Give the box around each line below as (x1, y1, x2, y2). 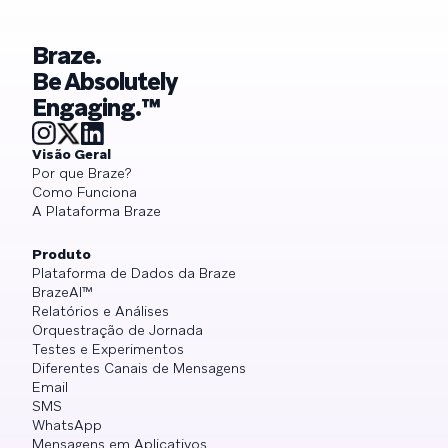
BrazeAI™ (32, 283, 93, 302)
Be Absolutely (32, 66, 179, 98)
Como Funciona (32, 183, 137, 202)
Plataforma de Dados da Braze (32, 264, 236, 283)
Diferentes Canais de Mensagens (32, 359, 246, 378)
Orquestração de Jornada (32, 321, 203, 340)
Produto (32, 245, 91, 264)
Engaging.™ (32, 92, 161, 124)
